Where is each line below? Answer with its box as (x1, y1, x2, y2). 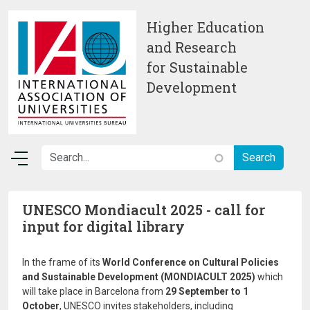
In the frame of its (22, 257, 102, 268)
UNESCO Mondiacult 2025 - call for (22, 201, 265, 219)
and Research (147, 39, 237, 56)
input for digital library (22, 217, 185, 235)
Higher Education (147, 19, 264, 36)
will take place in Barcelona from (22, 286, 165, 297)
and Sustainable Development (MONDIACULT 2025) (22, 271, 255, 282)
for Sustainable (147, 59, 248, 76)
